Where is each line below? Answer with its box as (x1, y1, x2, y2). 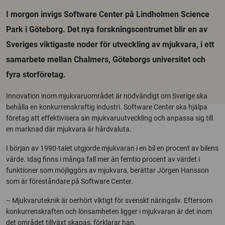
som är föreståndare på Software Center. (6, 177, 133, 185)
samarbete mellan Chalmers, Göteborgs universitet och (6, 55, 205, 64)
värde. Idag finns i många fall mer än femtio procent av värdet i (6, 155, 200, 163)
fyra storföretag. (6, 70, 66, 79)
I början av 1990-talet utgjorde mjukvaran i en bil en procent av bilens (6, 144, 218, 152)
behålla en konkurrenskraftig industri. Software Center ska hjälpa (6, 103, 207, 111)
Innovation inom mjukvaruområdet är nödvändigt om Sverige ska (6, 92, 207, 100)
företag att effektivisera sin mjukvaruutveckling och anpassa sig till (6, 114, 213, 122)
